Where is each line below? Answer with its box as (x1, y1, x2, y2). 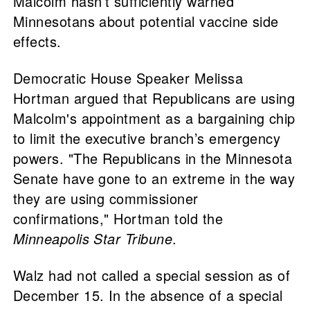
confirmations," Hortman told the (12, 208, 224, 229)
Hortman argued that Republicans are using (12, 88, 295, 109)
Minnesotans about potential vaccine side (12, 11, 279, 32)
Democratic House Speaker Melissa (12, 68, 244, 89)
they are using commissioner (12, 188, 199, 209)
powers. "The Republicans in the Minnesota (12, 148, 293, 169)
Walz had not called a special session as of (12, 265, 291, 286)
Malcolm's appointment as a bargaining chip (12, 108, 295, 129)
